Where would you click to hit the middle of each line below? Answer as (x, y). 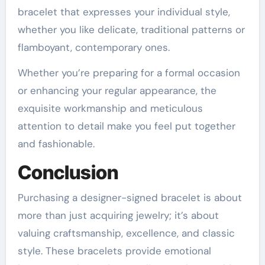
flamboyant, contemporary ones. (93, 47)
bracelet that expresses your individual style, (124, 12)
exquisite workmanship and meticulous (110, 108)
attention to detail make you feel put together (126, 126)
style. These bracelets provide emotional (114, 251)
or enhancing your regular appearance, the (117, 91)
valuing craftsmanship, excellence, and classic (126, 233)
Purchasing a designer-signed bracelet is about (130, 197)
